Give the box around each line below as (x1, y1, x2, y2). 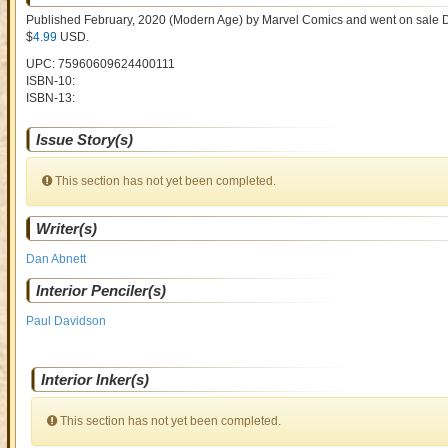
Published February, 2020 (25, 13, 166, 27)
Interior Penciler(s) (35, 282, 166, 299)
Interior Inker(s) (40, 371, 149, 388)
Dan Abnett (25, 252, 86, 266)
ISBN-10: (25, 74, 75, 88)
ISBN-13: (25, 91, 75, 105)
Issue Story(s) (35, 131, 133, 148)
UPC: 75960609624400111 (25, 57, 175, 71)
